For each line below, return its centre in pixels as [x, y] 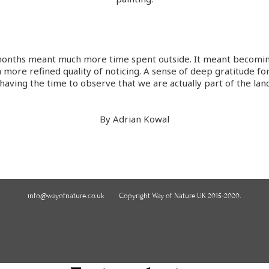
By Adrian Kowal [134, 119]
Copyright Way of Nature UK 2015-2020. [180, 195]
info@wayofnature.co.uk [66, 195]
